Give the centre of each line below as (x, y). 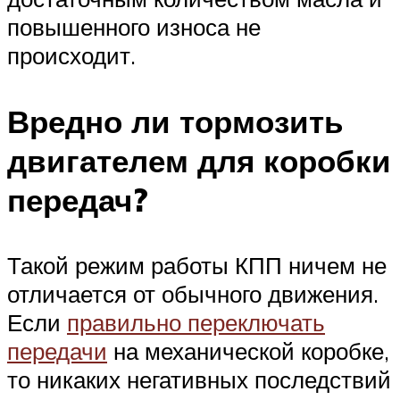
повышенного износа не (134, 27)
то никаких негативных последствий (199, 379)
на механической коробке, (248, 350)
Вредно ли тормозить (175, 121)
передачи (57, 350)
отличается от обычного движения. (193, 293)
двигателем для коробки (199, 160)
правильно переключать (196, 322)
